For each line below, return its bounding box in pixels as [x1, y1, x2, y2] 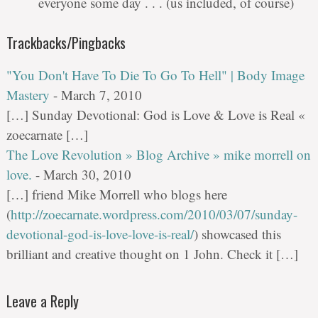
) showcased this [193, 225, 281, 243]
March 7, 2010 [60, 86, 142, 104]
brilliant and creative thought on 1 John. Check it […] [6, 245, 298, 263]
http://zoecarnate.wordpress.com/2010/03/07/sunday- [10, 205, 297, 224]
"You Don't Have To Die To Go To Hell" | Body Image [6, 66, 305, 84]
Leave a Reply [6, 290, 79, 312]
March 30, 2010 [43, 165, 131, 184]
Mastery [6, 86, 50, 104]
